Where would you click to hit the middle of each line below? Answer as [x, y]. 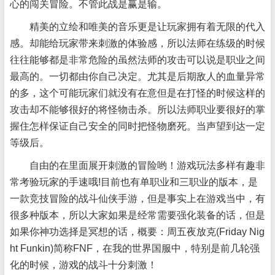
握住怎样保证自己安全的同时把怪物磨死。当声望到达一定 [137, 126]
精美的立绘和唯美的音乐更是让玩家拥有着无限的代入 [137, 27]
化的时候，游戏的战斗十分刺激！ [83, 265]
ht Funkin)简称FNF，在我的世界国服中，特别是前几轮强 [135, 248]
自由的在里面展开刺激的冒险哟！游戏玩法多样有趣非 [137, 165]
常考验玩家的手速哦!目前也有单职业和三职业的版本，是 [134, 182]
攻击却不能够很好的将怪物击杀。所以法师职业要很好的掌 [137, 110]
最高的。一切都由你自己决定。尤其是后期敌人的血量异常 [137, 76]
